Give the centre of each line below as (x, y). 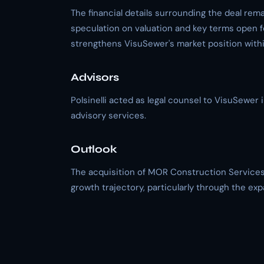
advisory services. (108, 115)
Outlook (94, 149)
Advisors (95, 77)
